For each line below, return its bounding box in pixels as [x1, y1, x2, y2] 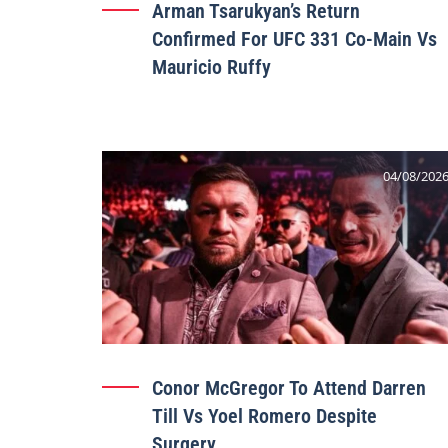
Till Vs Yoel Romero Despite [152, 403, 377, 428]
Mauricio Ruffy [152, 54, 271, 79]
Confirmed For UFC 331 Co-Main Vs [152, 26, 437, 51]
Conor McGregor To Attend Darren [152, 375, 426, 400]
